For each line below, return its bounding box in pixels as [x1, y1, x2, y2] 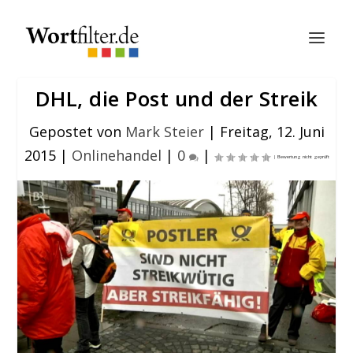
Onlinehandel [71, 146, 162, 165]
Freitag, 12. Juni [219, 122, 325, 141]
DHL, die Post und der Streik [35, 84, 318, 113]
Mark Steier [124, 122, 204, 141]
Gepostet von [28, 122, 125, 141]
